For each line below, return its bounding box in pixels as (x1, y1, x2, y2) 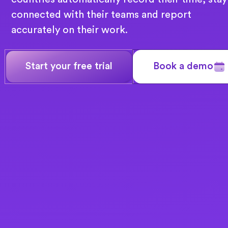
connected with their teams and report (11, 10, 192, 20)
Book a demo (153, 61, 214, 72)
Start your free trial (25, 61, 113, 72)
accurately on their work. (11, 25, 128, 36)
